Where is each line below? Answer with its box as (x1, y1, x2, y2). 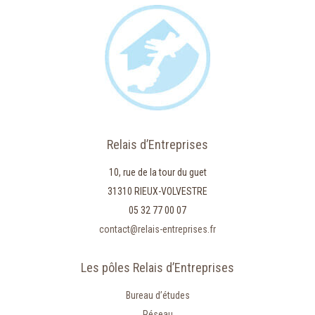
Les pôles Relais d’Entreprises (81, 260, 234, 275)
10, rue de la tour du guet (108, 167, 207, 178)
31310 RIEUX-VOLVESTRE (108, 186, 207, 197)
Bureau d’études (125, 290, 190, 301)
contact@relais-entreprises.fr (99, 224, 216, 235)
